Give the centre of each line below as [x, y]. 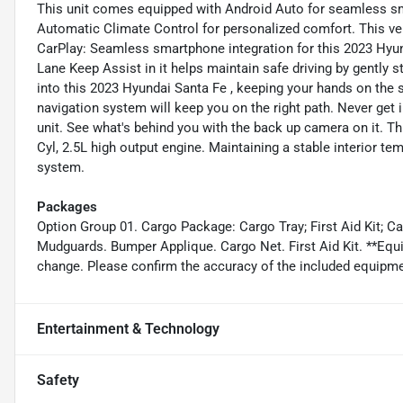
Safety [58, 381]
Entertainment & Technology [128, 329]
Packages [67, 207]
